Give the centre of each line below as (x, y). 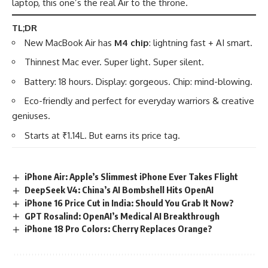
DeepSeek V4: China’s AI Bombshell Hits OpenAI (119, 189)
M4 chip (132, 42)
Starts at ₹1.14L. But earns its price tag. (102, 135)
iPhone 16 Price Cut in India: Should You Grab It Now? (130, 202)
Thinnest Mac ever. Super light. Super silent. (114, 62)
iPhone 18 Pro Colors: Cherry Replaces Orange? (119, 229)
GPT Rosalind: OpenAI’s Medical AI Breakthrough (122, 216)
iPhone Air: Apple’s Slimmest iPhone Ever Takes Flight (132, 176)
